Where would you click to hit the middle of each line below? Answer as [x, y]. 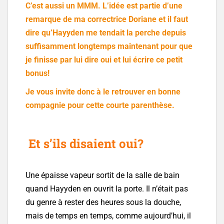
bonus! [37, 73]
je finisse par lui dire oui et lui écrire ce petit [104, 60]
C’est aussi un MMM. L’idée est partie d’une [104, 6]
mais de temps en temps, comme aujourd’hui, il [108, 216]
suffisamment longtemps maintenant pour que [109, 46]
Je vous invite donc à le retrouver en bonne [103, 92]
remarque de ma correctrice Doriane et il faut [107, 19]
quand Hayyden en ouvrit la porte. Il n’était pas [107, 189]
